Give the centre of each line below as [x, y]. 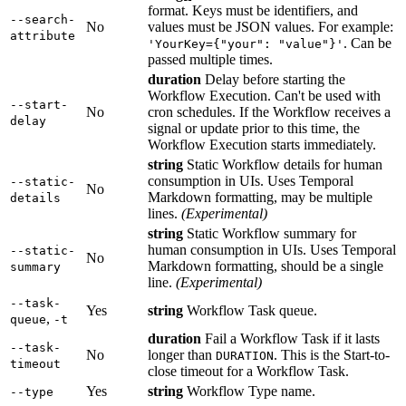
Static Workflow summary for [270, 234]
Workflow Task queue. [250, 311]
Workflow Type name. [249, 391]
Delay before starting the [273, 80]
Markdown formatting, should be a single [266, 266]
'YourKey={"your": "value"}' [246, 44]
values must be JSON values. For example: [271, 27]
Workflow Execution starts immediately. [262, 145]
